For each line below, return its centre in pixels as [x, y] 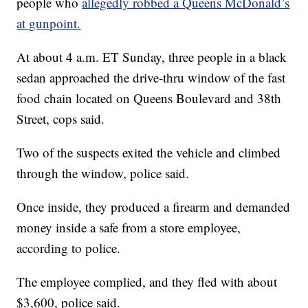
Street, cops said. [61, 119]
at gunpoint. [49, 23]
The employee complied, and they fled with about [147, 282]
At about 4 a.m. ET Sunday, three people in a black [152, 57]
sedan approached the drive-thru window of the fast [151, 78]
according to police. [69, 248]
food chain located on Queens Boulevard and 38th [149, 98]
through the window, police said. [103, 173]
